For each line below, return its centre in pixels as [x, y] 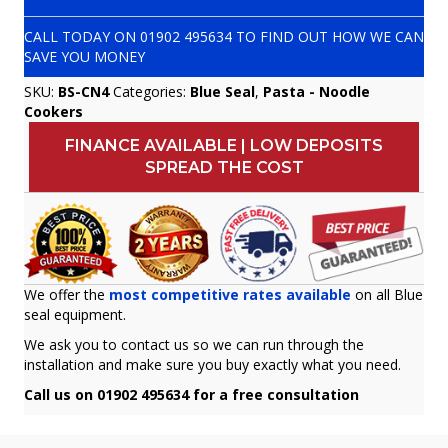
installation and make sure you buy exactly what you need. [212, 365]
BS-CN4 [83, 92]
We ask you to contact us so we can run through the [194, 345]
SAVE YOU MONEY [84, 57]
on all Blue [389, 295]
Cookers [53, 112]
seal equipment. [75, 315]
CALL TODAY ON [82, 37]
